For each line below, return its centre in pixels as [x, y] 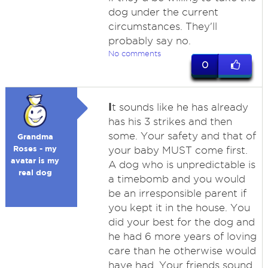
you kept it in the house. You [179, 208]
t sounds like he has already [180, 107]
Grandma [35, 137]
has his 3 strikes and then [170, 121]
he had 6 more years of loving [182, 236]
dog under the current [163, 12]
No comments [134, 53]
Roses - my [35, 149]
